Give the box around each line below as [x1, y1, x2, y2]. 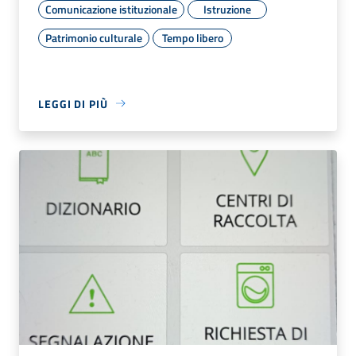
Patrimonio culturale [45, 29, 142, 46]
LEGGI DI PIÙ [38, 95, 108, 112]
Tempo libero [161, 29, 223, 46]
